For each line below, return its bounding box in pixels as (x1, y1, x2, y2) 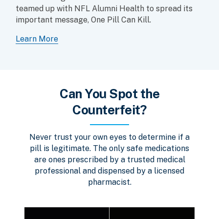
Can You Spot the (60, 86, 159, 101)
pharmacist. (88, 177, 131, 187)
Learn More (16, 34, 58, 44)
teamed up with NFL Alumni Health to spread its (16, 3, 193, 13)
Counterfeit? (72, 102, 147, 117)
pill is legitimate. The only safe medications (30, 143, 189, 153)
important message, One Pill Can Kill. (16, 15, 151, 24)
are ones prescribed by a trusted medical (34, 154, 185, 164)
